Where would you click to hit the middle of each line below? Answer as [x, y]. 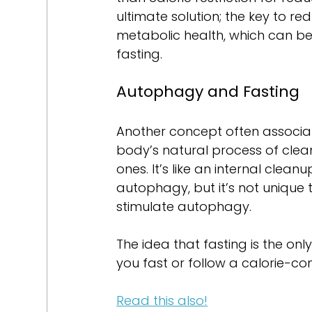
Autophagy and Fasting [208, 91]
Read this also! [162, 300]
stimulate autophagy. [184, 206]
